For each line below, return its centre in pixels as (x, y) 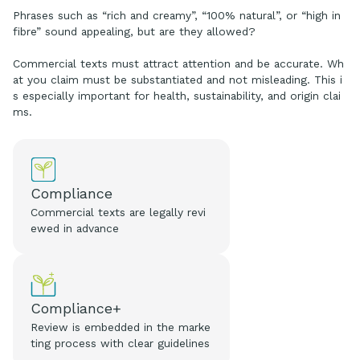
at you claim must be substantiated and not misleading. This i (178, 80)
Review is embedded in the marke (121, 327)
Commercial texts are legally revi (119, 213)
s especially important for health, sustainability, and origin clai (177, 96)
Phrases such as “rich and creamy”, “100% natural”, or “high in (177, 16)
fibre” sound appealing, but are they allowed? (134, 32)
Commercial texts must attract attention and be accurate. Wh (178, 64)
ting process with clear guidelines (121, 344)
